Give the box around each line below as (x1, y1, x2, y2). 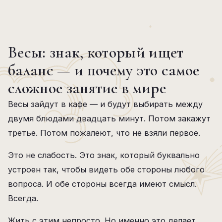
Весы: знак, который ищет (8, 43, 184, 62)
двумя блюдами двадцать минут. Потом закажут (8, 113, 211, 123)
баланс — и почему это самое (8, 60, 200, 80)
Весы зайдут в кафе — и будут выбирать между (8, 99, 203, 109)
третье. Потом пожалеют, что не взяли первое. (8, 128, 200, 138)
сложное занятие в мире (8, 78, 166, 98)
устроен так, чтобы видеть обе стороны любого (8, 165, 205, 174)
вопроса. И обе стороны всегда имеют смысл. (8, 179, 197, 189)
